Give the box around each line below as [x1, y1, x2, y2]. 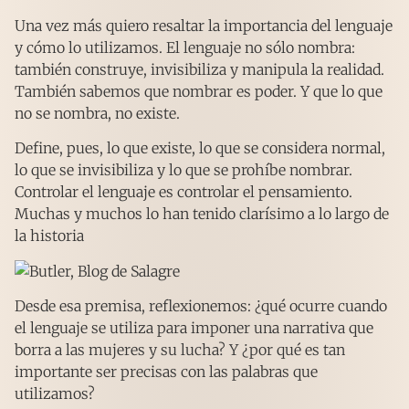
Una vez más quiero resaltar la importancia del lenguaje [15, 16, 393, 35]
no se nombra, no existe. [15, 103, 180, 122]
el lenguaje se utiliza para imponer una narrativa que [15, 319, 373, 338]
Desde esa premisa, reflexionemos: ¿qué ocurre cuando [15, 297, 387, 316]
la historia [15, 226, 84, 246]
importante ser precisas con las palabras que [15, 362, 318, 382]
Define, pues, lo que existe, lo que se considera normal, [15, 139, 385, 158]
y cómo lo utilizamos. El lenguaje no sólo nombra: [15, 37, 355, 57]
